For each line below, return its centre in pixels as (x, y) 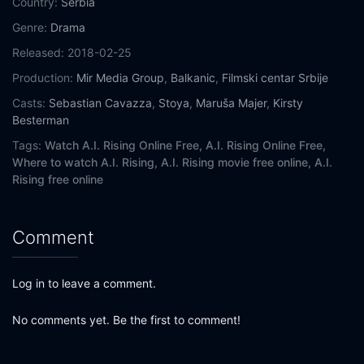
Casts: (29, 103)
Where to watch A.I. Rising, (85, 162)
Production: (43, 78)
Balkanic (193, 78)
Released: (38, 53)
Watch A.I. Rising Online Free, (123, 145)
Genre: (30, 28)
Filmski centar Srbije (275, 78)
